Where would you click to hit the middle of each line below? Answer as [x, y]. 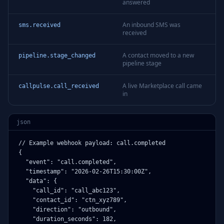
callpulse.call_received [59, 86]
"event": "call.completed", [67, 162]
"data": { [38, 181]
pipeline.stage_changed [57, 55]
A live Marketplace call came [162, 86]
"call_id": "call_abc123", [69, 190]
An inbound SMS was [151, 25]
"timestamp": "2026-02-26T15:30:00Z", [85, 171]
